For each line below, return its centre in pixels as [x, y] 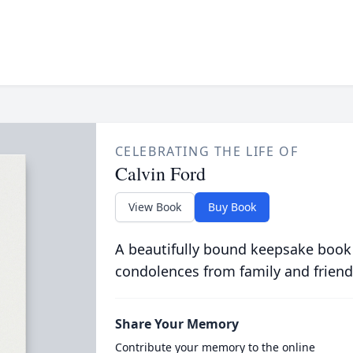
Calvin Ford [160, 173]
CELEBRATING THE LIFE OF [206, 151]
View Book [154, 207]
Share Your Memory [176, 324]
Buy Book [232, 207]
